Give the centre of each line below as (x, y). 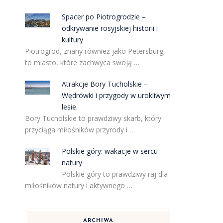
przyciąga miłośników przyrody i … (80, 130)
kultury (73, 40)
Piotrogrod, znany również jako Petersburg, (95, 51)
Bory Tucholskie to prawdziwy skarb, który (93, 118)
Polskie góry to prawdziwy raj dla (115, 174)
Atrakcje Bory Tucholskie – (105, 84)
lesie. (70, 107)
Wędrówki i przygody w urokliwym (116, 95)
